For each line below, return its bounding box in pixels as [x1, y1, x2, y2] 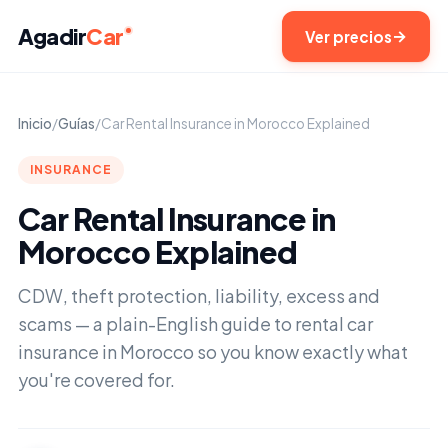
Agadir [17, 22, 87, 50]
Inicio [17, 115, 52, 132]
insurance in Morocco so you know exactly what [17, 340, 408, 363]
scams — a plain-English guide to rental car [17, 312, 373, 335]
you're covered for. [17, 368, 175, 391]
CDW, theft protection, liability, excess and [17, 284, 380, 307]
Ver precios [305, 26, 392, 46]
